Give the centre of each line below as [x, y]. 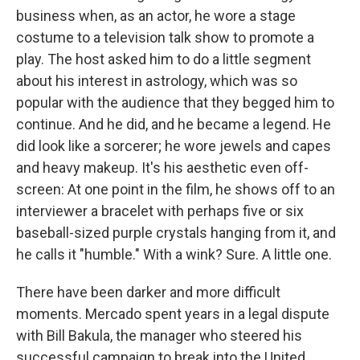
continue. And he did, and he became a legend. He [174, 125]
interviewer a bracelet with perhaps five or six [160, 211]
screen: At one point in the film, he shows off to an [176, 190]
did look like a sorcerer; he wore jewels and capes [174, 146]
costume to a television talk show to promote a [165, 38]
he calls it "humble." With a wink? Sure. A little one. [174, 255]
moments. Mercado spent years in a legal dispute [173, 314]
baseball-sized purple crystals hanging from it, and [176, 233]
